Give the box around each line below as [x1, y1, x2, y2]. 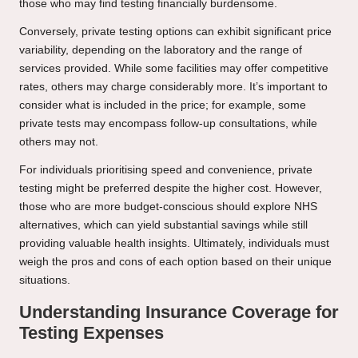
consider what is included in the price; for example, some [19, 99, 306, 112]
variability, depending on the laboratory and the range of [19, 44, 302, 57]
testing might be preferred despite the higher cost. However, [19, 182, 322, 195]
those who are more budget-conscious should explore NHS [19, 201, 317, 213]
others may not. [19, 136, 98, 149]
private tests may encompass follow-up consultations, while [19, 117, 317, 130]
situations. [19, 274, 70, 287]
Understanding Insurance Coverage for [19, 302, 339, 323]
